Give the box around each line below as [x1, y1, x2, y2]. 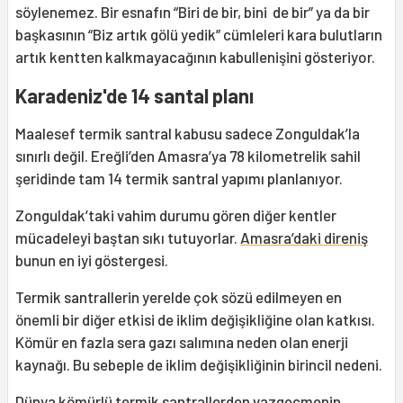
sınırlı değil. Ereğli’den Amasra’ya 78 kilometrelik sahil [15, 147, 361, 166]
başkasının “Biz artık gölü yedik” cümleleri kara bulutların [15, 25, 382, 44]
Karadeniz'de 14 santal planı [15, 84, 254, 108]
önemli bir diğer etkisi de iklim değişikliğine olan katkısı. [15, 310, 375, 329]
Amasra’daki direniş [240, 228, 368, 247]
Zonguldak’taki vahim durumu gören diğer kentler [15, 206, 336, 225]
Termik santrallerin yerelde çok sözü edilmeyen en [15, 288, 342, 307]
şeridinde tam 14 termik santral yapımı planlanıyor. [15, 169, 345, 188]
